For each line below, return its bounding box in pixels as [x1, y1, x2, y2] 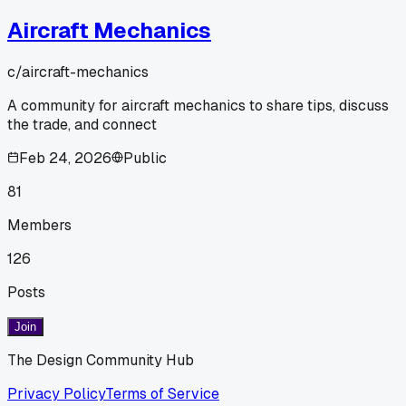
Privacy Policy [7, 383, 105, 403]
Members [7, 215, 72, 235]
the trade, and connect [7, 114, 157, 134]
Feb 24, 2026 [19, 148, 111, 168]
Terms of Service [105, 383, 219, 403]
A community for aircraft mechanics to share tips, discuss [7, 95, 389, 115]
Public [123, 148, 167, 168]
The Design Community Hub [7, 350, 194, 370]
